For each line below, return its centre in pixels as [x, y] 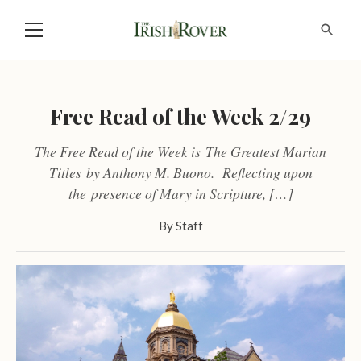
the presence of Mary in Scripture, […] [180, 193]
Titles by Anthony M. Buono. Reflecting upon [180, 172]
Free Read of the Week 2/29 [180, 116]
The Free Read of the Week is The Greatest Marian [180, 151]
